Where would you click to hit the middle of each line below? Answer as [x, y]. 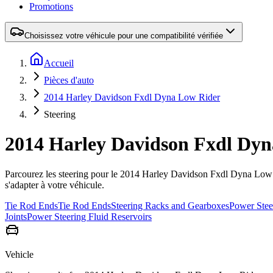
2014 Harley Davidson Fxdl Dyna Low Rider [132, 97]
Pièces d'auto [69, 80]
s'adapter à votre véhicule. [55, 185]
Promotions [51, 6]
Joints [16, 216]
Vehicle [19, 254]
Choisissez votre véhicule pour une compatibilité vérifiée [124, 36]
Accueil [59, 63]
